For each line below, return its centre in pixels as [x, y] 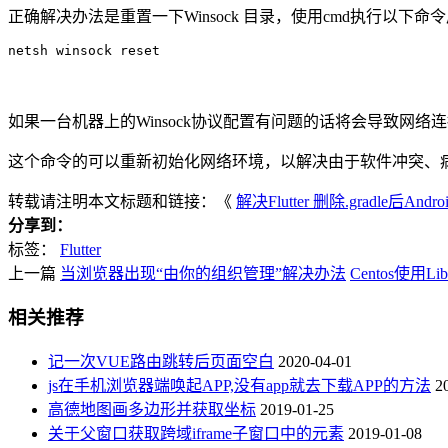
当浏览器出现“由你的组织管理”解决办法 [203, 273]
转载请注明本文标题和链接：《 [122, 201]
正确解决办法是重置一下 [96, 16]
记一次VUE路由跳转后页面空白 [161, 362]
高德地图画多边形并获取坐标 [152, 410]
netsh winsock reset [84, 50]
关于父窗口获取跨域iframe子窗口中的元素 [196, 434]
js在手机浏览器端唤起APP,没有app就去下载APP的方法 [239, 386]
